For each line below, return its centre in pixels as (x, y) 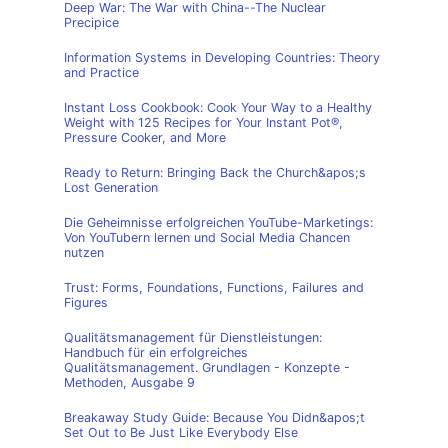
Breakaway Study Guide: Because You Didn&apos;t (214, 417)
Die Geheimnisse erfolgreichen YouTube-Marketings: (218, 222)
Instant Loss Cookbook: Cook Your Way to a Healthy (218, 107)
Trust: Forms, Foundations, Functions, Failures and (214, 287)
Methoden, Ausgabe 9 (129, 382)
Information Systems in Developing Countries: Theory (222, 57)
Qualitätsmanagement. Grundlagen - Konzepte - (207, 367)
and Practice (101, 72)
